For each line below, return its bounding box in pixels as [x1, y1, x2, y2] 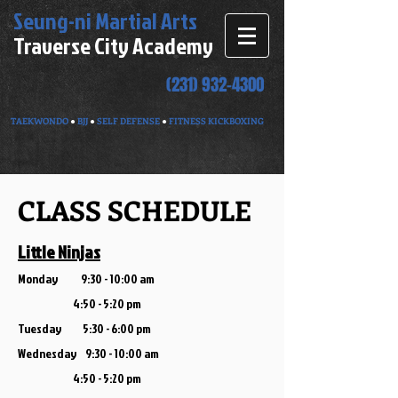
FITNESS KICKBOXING [169, 115, 264, 127]
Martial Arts [95, 4, 197, 36]
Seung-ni [13, 4, 92, 36]
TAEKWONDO [11, 115, 68, 127]
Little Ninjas [18, 239, 100, 264]
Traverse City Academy [13, 29, 213, 61]
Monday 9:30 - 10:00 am [18, 270, 155, 287]
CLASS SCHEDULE [18, 192, 251, 228]
